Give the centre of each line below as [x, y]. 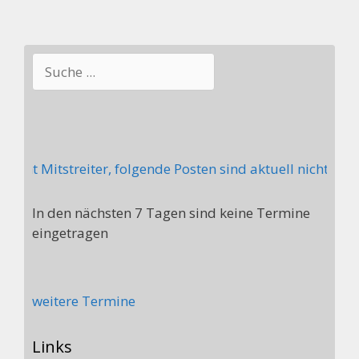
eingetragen [70, 232]
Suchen [54, 62]
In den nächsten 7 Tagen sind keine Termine [171, 212]
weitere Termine [84, 301]
